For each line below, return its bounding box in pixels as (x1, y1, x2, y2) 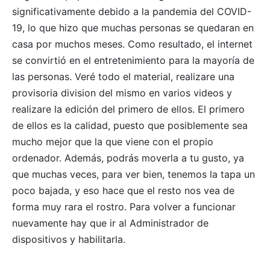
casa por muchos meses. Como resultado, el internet (12, 37, 253, 50)
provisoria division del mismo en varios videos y (12, 86, 232, 99)
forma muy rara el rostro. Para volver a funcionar (12, 200, 236, 213)
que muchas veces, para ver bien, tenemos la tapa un (12, 168, 255, 180)
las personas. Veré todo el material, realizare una (12, 70, 234, 83)
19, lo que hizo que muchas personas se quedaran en (12, 21, 254, 34)
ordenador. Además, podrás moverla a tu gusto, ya (12, 151, 244, 164)
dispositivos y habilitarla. (12, 233, 125, 245)
